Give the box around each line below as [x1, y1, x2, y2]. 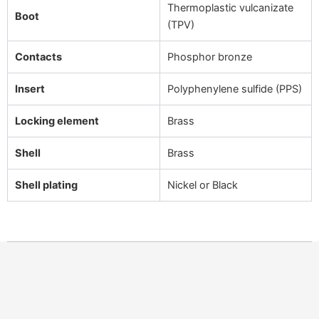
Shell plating [15, 178, 78, 192]
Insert [15, 82, 45, 95]
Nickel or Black [167, 178, 238, 192]
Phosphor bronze [167, 50, 252, 63]
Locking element [15, 114, 99, 127]
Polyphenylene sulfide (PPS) [167, 82, 302, 95]
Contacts [15, 50, 62, 63]
